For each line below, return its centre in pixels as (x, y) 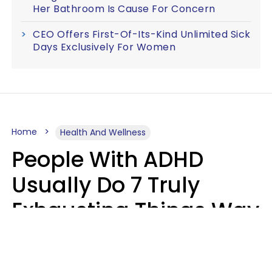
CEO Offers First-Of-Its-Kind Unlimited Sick (142, 34)
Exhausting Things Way (135, 210)
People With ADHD (107, 159)
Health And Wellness (103, 132)
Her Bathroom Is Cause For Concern (124, 9)
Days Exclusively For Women (104, 47)
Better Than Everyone (124, 236)
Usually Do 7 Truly (106, 185)
